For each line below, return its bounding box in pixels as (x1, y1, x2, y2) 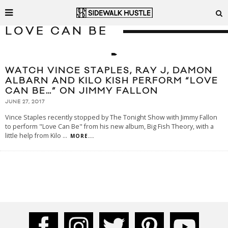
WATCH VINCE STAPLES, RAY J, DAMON (5, 65, 213, 76)
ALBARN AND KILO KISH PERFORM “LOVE (5, 75, 218, 87)
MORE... (70, 132, 94, 140)
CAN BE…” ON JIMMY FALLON (5, 85, 158, 97)
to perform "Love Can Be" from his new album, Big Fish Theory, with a (5, 122, 214, 131)
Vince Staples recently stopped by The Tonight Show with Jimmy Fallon (5, 113, 217, 122)
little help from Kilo (5, 131, 63, 140)
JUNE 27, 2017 (5, 99, 45, 105)
